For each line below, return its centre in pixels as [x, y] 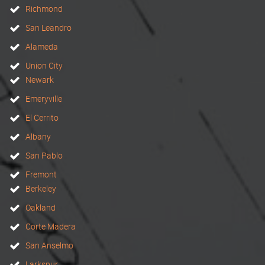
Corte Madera [51, 226]
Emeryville [44, 98]
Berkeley [41, 188]
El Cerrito [42, 117]
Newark [40, 80]
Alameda [42, 46]
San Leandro [49, 28]
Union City [44, 65]
